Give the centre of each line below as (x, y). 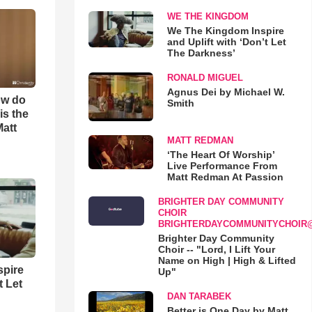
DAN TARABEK (199, 296)
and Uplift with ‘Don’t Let (226, 42)
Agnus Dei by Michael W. (226, 92)
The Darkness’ (201, 53)
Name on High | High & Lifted (227, 260)
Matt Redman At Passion (225, 177)
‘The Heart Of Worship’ (220, 154)
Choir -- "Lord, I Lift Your (216, 249)
